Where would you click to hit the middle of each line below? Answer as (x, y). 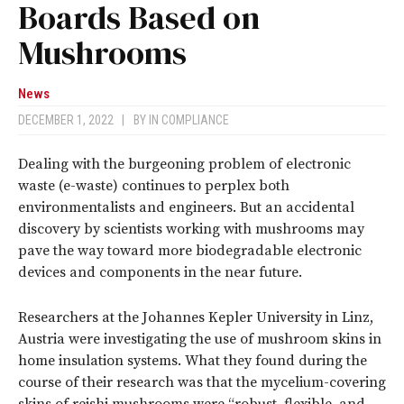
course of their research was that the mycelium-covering (202, 383)
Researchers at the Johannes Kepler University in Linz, (196, 318)
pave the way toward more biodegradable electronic (190, 251)
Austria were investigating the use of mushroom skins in (200, 340)
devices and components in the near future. (160, 273)
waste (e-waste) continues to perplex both (154, 186)
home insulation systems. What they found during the (193, 361)
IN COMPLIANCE (189, 120)
